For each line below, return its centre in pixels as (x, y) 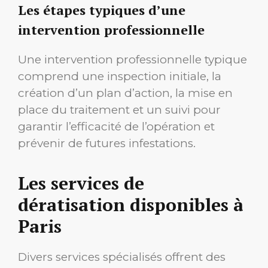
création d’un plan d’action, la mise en (125, 93)
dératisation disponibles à (131, 205)
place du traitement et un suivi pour (119, 109)
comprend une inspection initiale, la (120, 76)
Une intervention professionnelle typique (133, 59)
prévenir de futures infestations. (107, 143)
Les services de (81, 183)
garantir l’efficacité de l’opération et (116, 126)
